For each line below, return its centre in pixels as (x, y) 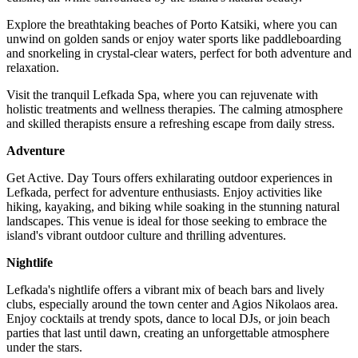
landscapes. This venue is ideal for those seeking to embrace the (167, 221)
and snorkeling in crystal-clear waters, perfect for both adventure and (179, 54)
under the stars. (44, 348)
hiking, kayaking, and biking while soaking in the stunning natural (173, 207)
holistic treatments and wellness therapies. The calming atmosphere (175, 109)
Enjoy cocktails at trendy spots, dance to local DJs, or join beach (168, 319)
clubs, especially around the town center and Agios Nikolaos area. (172, 304)
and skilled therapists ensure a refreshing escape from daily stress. (171, 124)
